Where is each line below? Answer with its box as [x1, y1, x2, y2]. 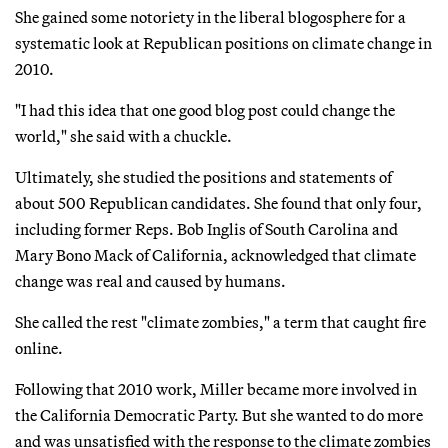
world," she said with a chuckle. [15, 125, 232, 146]
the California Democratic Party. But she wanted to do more [15, 404, 423, 425]
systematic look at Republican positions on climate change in [15, 32, 432, 53]
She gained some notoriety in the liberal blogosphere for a [15, 6, 406, 27]
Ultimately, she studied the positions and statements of [15, 166, 392, 187]
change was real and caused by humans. [15, 270, 286, 291]
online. [15, 337, 63, 358]
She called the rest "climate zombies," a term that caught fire [15, 311, 426, 332]
